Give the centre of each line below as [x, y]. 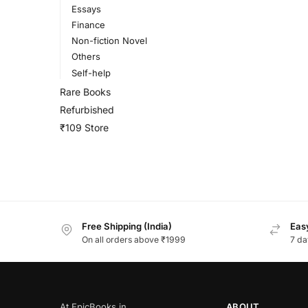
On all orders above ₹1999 [134, 240]
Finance [88, 24]
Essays [86, 9]
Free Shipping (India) [127, 227]
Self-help [91, 73]
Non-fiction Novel [109, 41]
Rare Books [85, 92]
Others [86, 57]
